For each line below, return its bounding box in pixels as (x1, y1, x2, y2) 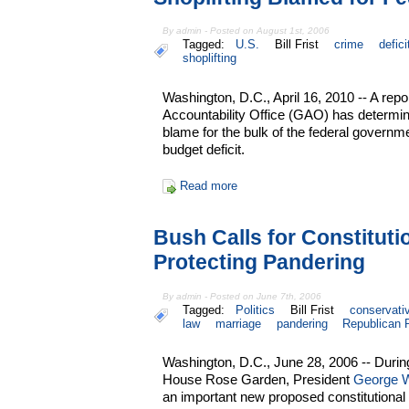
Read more (179, 178, 237, 193)
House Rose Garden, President (163, 372, 354, 388)
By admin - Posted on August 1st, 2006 (163, 26, 330, 37)
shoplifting (183, 51, 236, 66)
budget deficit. (163, 142, 246, 158)
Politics (236, 302, 276, 317)
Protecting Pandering (153, 250, 365, 275)
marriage (215, 316, 261, 330)
